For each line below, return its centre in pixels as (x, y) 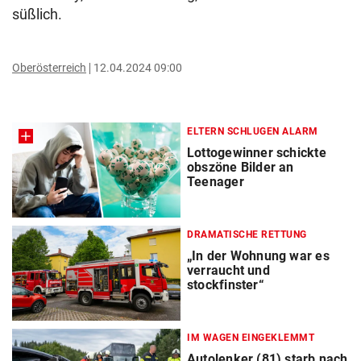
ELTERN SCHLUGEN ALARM (253, 131)
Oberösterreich (49, 68)
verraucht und (228, 271)
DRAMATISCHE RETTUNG (247, 235)
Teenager (216, 182)
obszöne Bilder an (241, 167)
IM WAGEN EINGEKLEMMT (251, 338)
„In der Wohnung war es (258, 256)
